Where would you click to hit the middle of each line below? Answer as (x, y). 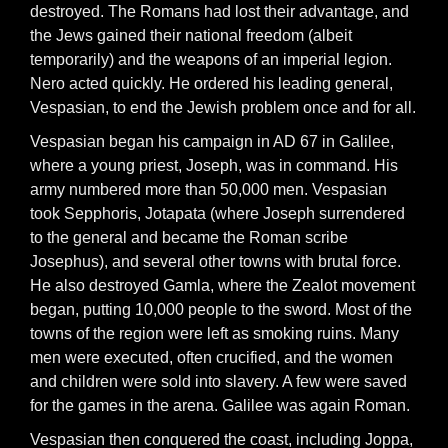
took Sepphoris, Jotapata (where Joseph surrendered (217, 213)
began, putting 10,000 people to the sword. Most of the (221, 309)
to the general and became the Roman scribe (189, 237)
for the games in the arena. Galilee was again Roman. (220, 405)
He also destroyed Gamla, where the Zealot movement (222, 285)
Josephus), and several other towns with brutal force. (215, 261)
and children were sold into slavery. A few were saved (218, 381)
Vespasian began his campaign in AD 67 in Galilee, (212, 141)
